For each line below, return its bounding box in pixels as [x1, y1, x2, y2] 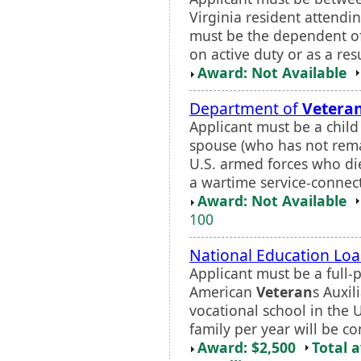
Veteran [256, 281, 313, 301]
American [189, 281, 256, 301]
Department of [189, 97, 302, 119]
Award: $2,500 [197, 337, 296, 357]
